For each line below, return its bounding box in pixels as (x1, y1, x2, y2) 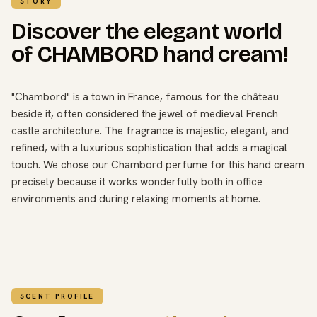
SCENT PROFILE (20, 291, 95, 301)
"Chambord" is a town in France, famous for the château (11, 89, 279, 104)
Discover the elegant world (11, 17, 282, 45)
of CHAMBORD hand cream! (11, 40, 289, 68)
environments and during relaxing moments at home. (11, 191, 260, 206)
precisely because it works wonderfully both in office (11, 174, 263, 189)
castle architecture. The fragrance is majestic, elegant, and (11, 123, 289, 138)
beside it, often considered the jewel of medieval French (11, 106, 278, 121)
